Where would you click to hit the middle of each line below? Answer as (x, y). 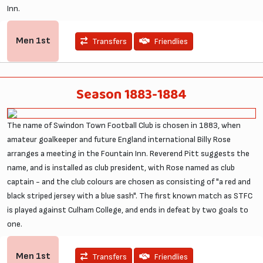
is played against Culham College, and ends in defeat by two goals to (128, 210)
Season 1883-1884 (131, 95)
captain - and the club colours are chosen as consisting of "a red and (129, 181)
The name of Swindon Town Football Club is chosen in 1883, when (124, 125)
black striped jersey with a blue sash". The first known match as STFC (130, 195)
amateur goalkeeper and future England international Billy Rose (119, 139)
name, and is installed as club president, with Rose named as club (121, 167)
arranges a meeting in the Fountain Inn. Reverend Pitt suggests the (128, 153)
